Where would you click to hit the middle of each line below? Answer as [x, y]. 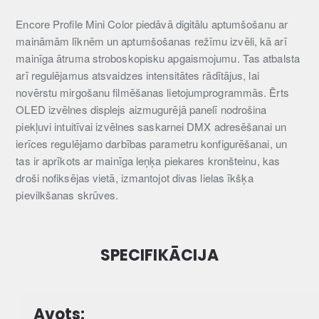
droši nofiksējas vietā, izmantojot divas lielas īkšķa [135, 178]
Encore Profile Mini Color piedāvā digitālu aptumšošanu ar [152, 24]
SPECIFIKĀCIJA [159, 256]
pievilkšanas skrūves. [67, 195]
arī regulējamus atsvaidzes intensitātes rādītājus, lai [137, 75]
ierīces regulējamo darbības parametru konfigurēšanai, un [151, 144]
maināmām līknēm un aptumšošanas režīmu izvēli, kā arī [151, 41]
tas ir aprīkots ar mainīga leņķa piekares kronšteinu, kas [148, 161]
